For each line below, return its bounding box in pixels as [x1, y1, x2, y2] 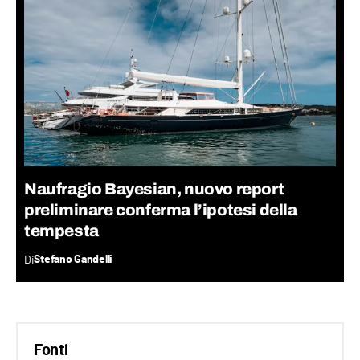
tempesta [24, 222, 99, 240]
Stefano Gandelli [34, 254, 112, 266]
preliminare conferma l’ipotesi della [24, 201, 297, 219]
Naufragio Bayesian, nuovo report [24, 180, 284, 198]
